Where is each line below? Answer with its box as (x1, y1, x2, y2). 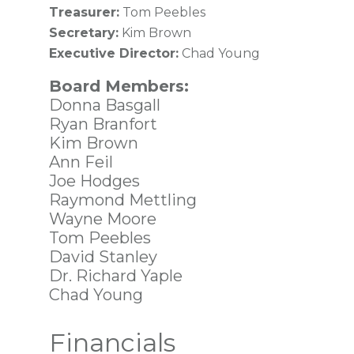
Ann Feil (49, 153, 113, 171)
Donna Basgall (49, 96, 160, 115)
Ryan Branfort (49, 115, 157, 134)
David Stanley (49, 247, 157, 266)
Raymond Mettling (49, 190, 197, 209)
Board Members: (49, 77, 189, 96)
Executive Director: (49, 46, 179, 61)
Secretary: (49, 25, 119, 40)
